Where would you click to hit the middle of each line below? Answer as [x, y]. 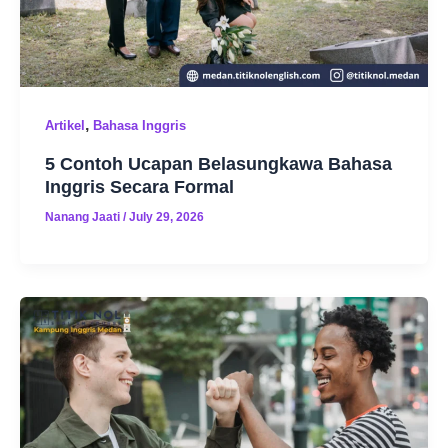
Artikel [64, 126]
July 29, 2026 [166, 216]
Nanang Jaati [83, 216]
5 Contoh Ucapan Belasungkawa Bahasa [218, 163]
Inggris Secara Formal [139, 186]
